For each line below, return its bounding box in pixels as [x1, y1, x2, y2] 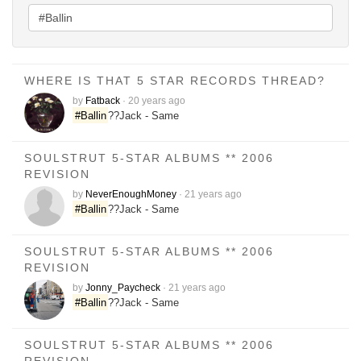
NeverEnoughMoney [85, 189, 176, 200]
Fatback [85, 95, 120, 106]
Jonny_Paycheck [85, 282, 160, 293]
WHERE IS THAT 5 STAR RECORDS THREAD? [24, 74, 326, 87]
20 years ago [128, 95, 185, 106]
